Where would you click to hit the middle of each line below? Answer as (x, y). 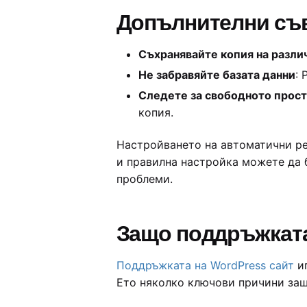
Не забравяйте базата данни (217, 75)
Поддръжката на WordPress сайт (205, 265)
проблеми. (144, 179)
